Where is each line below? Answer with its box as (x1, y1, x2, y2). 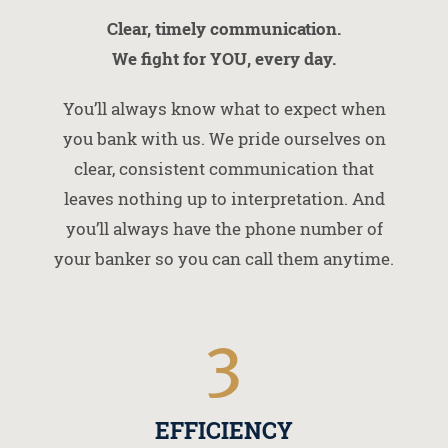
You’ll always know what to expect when (62, 97, 386, 121)
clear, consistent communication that (74, 157, 374, 181)
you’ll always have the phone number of (65, 217, 383, 241)
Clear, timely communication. (107, 17, 341, 41)
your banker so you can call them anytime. (54, 247, 394, 271)
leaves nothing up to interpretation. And (63, 187, 385, 211)
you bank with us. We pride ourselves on (62, 127, 386, 151)
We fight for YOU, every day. (112, 47, 336, 71)
